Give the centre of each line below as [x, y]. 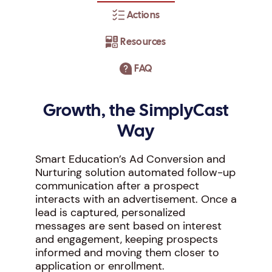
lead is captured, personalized [110, 212]
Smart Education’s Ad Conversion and [130, 159]
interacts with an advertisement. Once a [136, 199]
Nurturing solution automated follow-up [135, 172]
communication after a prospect [117, 186]
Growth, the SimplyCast [136, 112]
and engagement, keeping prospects [126, 239]
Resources [143, 42]
